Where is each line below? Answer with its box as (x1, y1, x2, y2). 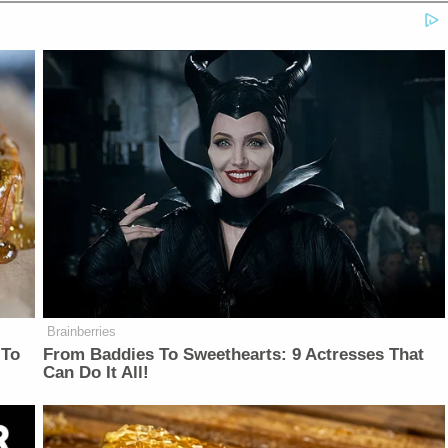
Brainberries (47, 323, 117, 339)
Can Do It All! (43, 362, 150, 382)
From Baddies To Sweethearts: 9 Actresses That (43, 344, 425, 364)
